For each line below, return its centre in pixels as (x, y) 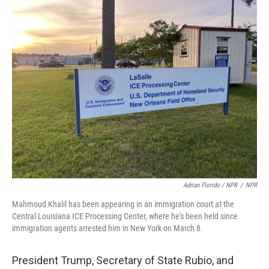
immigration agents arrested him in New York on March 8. (107, 228)
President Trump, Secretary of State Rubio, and (123, 260)
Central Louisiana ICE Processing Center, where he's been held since (125, 216)
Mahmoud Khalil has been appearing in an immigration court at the (123, 204)
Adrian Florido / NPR (210, 185)
